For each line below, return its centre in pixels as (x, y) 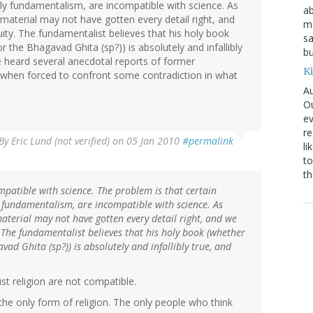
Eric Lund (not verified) (60, 141)
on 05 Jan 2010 (146, 141)
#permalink (208, 141)
